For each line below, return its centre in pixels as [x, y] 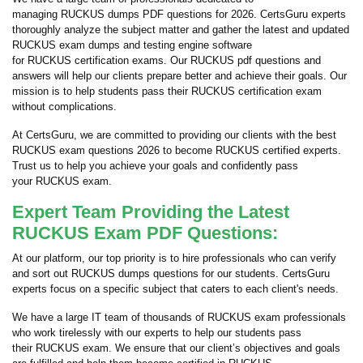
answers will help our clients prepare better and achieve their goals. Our [179, 76]
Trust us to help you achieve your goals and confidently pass [155, 166]
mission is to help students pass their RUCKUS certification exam [167, 91]
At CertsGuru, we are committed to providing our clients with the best [174, 135]
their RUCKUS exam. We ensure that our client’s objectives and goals [176, 348]
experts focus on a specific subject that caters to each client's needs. [175, 289]
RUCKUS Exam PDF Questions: [145, 233]
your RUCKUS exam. [62, 181]
